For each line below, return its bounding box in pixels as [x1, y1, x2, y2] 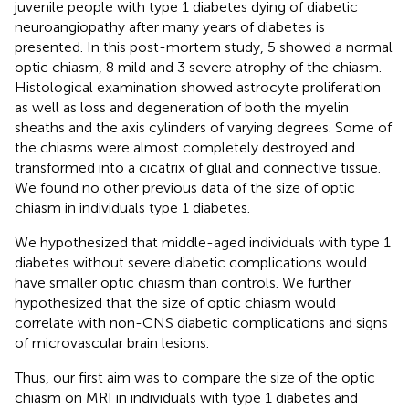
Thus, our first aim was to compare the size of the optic [15, 368, 375, 386]
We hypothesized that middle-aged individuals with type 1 [15, 233, 391, 251]
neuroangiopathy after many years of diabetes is [15, 17, 325, 36]
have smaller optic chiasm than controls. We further [15, 273, 351, 291]
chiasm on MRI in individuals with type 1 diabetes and [15, 388, 358, 406]
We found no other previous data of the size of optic [15, 178, 355, 196]
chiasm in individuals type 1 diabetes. [15, 198, 250, 216]
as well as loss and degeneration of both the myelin [15, 98, 349, 116]
